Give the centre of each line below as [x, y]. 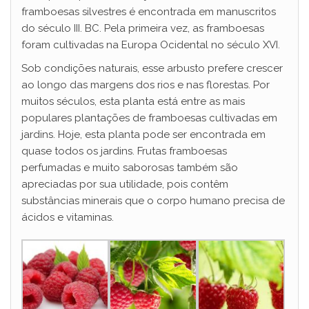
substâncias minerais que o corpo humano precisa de [153, 201]
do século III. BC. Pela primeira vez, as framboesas [143, 28]
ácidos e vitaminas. [68, 217]
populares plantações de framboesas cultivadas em [149, 118]
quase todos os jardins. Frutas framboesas [124, 151]
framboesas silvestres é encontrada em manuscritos [149, 12]
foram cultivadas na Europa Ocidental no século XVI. [151, 45]
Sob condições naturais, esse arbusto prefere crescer [152, 68]
